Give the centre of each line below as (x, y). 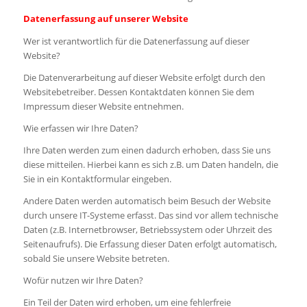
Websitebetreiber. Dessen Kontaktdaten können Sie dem (138, 91)
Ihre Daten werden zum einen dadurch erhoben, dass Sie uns (147, 150)
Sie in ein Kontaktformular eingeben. (97, 179)
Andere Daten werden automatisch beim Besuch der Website (147, 200)
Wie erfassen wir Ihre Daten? (81, 128)
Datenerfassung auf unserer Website (106, 19)
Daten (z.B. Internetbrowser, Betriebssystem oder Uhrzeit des (147, 229)
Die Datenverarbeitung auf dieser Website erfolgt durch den (144, 77)
